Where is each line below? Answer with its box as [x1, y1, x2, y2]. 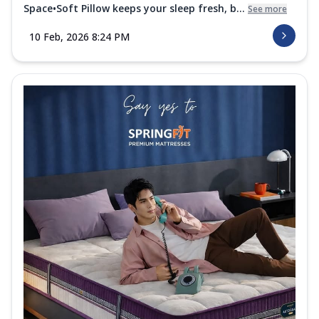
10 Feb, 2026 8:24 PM [29, 30, 130, 44]
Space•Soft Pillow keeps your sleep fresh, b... [23, 1, 245, 16]
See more [248, 3, 287, 16]
